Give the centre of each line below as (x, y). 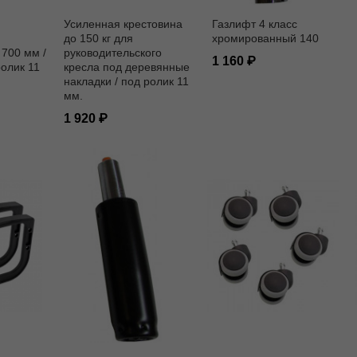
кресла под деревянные (127, 67)
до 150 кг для (98, 39)
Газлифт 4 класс (255, 24)
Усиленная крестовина (123, 24)
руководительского (113, 53)
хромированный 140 (265, 39)
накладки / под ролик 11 (126, 82)
